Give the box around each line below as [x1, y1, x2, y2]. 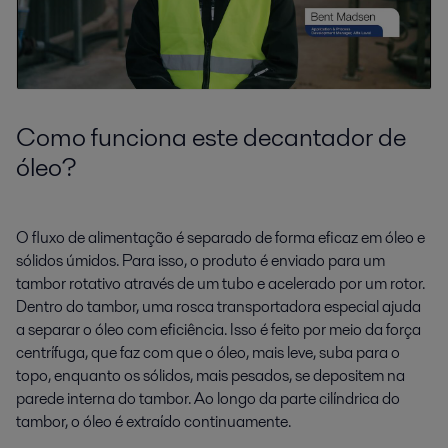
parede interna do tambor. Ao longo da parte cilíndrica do [16, 387, 400, 411]
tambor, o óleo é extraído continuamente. [16, 410, 291, 434]
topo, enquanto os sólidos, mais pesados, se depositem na [16, 364, 405, 388]
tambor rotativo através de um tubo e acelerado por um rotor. [16, 272, 425, 296]
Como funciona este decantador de [16, 118, 406, 155]
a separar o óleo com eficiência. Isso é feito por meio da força [16, 318, 421, 342]
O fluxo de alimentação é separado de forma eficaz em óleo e [16, 226, 425, 250]
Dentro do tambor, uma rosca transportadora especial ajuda [16, 295, 421, 319]
